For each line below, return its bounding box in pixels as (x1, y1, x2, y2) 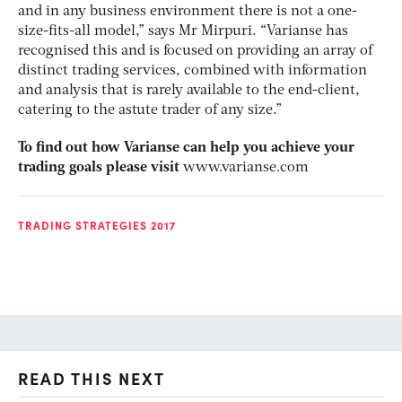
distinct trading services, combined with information (18, 63, 367, 78)
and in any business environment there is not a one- (18, 4, 357, 19)
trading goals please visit (18, 160, 183, 175)
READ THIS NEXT (18, 366, 165, 389)
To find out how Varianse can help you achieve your (18, 140, 354, 155)
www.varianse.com (183, 160, 309, 175)
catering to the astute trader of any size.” (18, 102, 282, 118)
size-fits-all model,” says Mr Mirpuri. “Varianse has (18, 23, 348, 39)
